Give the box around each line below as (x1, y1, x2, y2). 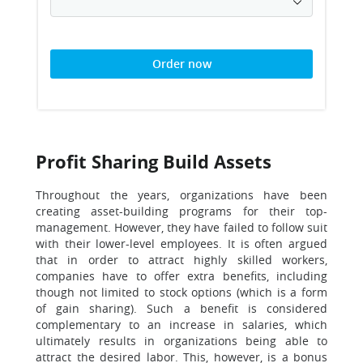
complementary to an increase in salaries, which (36, 317, 327, 332)
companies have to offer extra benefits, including (36, 268, 327, 284)
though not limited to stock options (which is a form (36, 284, 327, 300)
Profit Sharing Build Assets (36, 149, 271, 173)
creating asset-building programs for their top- (36, 203, 327, 219)
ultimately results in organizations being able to (36, 333, 327, 348)
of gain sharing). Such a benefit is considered (36, 301, 327, 316)
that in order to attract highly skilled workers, (36, 252, 327, 267)
